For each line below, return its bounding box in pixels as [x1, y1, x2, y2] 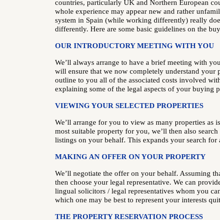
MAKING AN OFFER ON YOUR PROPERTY [55, 153, 207, 161]
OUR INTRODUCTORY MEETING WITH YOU [55, 42, 215, 50]
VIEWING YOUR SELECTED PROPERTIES [55, 102, 204, 110]
